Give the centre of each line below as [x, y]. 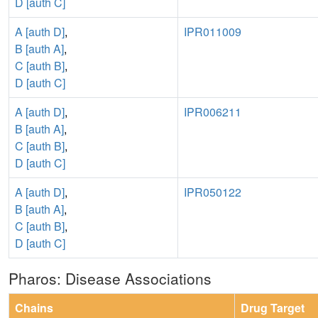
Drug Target [275, 307]
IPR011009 [213, 31]
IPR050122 [213, 192]
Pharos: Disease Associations [110, 278]
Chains [34, 307]
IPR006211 [213, 111]
